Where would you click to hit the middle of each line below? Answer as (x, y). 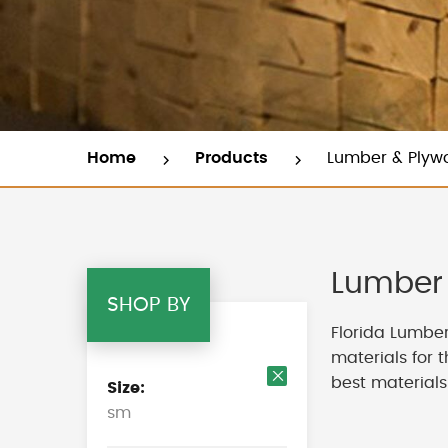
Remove (314, 397)
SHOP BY (148, 305)
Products (234, 158)
